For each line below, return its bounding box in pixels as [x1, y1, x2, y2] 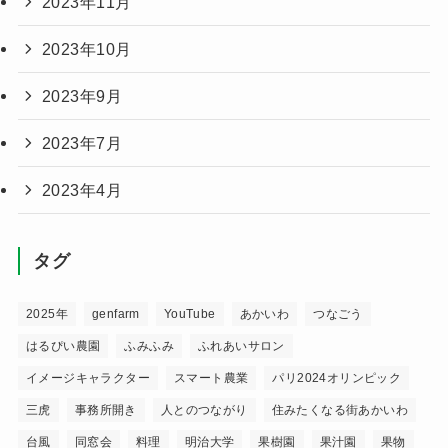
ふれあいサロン [197, 338, 285, 353]
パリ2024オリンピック [272, 370, 402, 385]
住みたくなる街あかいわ [271, 402, 409, 417]
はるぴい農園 [25, 338, 101, 353]
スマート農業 [173, 370, 249, 385]
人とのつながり [160, 402, 248, 417]
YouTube [163, 306, 216, 321]
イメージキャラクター [25, 370, 150, 385]
